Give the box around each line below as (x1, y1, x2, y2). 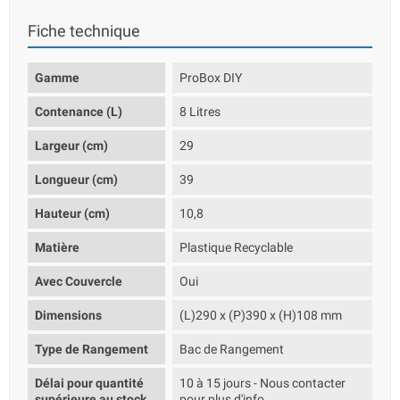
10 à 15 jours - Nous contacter (179, 376, 346, 390)
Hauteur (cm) (35, 206, 110, 221)
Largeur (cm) (35, 138, 108, 153)
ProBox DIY (179, 71, 243, 85)
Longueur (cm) (35, 172, 118, 187)
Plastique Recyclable (179, 240, 294, 254)
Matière (35, 240, 79, 254)
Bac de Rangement (179, 342, 285, 356)
